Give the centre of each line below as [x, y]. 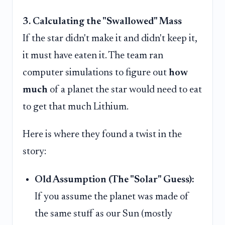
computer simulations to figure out [96, 73]
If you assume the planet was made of [112, 197]
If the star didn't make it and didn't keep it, [110, 38]
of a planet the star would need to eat [125, 90]
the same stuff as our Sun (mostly [103, 214]
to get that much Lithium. [76, 107]
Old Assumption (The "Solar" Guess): [115, 180]
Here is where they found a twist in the [102, 135]
